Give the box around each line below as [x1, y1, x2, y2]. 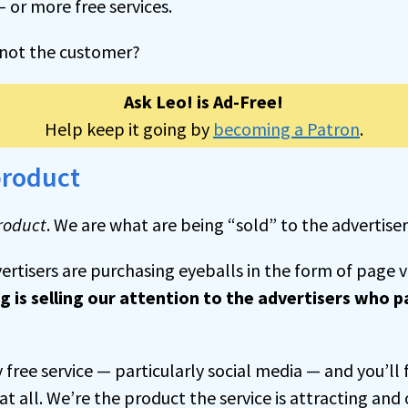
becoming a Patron [212, 117, 360, 140]
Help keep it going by [44, 117, 213, 140]
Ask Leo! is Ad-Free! [124, 89, 284, 113]
